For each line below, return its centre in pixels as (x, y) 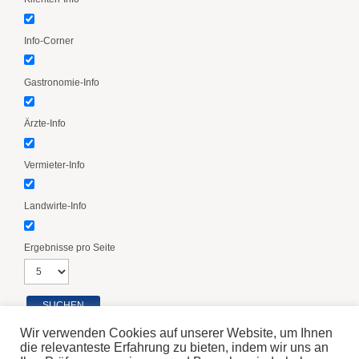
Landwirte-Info (55, 206)
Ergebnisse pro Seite (70, 247)
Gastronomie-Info (62, 82)
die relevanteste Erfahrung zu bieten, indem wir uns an (174, 347)
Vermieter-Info (54, 165)
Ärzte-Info (45, 124)
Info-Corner (49, 40)
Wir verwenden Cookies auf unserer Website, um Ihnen (176, 333)
